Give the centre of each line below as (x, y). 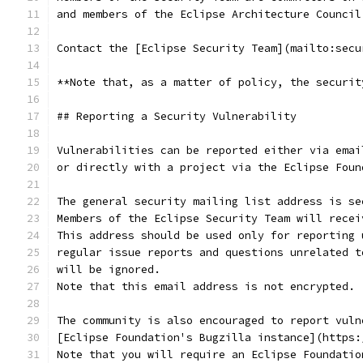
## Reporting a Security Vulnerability (177, 116)
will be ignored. (109, 269)
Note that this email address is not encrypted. (206, 286)
